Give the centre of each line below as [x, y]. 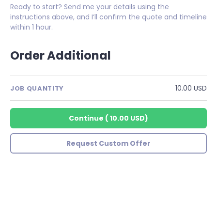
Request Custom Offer [108, 144]
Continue [86, 118]
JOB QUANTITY [37, 88]
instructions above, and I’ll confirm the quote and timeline [108, 17]
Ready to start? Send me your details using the [90, 7]
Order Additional [61, 56]
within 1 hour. [31, 27]
